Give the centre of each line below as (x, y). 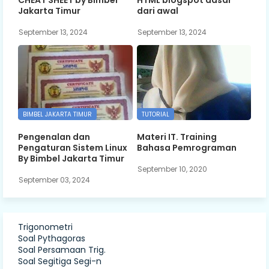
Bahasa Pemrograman (186, 148)
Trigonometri (45, 227)
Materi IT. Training (177, 137)
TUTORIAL (155, 114)
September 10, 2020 (172, 169)
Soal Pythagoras (52, 238)
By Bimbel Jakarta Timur (71, 159)
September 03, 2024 (54, 180)
